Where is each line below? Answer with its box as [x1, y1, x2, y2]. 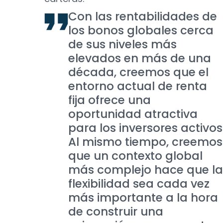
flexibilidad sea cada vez [68, 176, 210, 192]
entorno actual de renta [68, 78, 207, 94]
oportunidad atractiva [68, 106, 198, 122]
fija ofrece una [68, 92, 151, 108]
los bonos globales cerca [68, 22, 214, 38]
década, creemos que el [68, 64, 209, 80]
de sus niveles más [68, 36, 177, 52]
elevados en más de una [68, 50, 211, 66]
